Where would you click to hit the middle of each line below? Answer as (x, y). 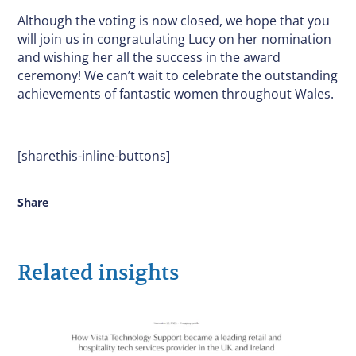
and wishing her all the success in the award (149, 58)
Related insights (99, 273)
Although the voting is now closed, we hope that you (174, 21)
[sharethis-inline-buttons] (94, 156)
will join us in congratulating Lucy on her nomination (175, 39)
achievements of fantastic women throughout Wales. (176, 94)
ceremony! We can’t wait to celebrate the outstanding (178, 76)
